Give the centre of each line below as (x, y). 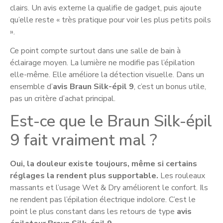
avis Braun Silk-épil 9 (93, 87)
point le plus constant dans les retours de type (93, 211)
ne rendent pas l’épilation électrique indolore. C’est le (103, 199)
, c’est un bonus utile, (170, 87)
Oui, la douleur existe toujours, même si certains (104, 164)
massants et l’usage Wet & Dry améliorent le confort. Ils (109, 187)
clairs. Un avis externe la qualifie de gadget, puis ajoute (106, 8)
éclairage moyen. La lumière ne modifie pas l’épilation (102, 63)
